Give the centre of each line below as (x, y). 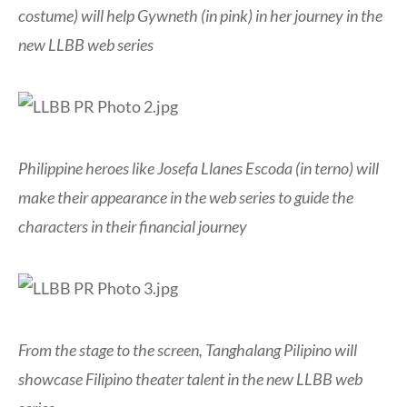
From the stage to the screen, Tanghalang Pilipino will (188, 350)
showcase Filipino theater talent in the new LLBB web (190, 379)
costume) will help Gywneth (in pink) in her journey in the (200, 16)
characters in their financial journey (133, 227)
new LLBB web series (86, 45)
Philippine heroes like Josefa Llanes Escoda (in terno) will (199, 169)
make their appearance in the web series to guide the (186, 198)
